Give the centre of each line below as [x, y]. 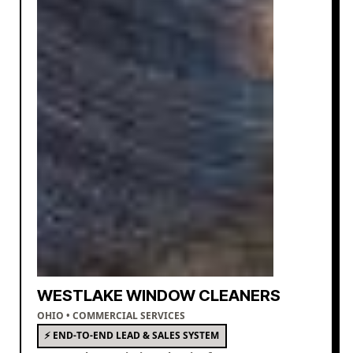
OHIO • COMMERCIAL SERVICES [111, 315]
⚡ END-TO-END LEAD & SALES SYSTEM [132, 336]
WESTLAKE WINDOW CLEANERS [158, 295]
